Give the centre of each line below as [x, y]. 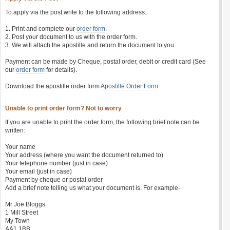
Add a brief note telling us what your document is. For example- [93, 188]
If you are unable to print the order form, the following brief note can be [102, 122]
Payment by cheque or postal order [54, 180]
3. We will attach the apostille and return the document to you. [90, 45]
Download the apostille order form [53, 86]
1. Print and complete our [41, 29]
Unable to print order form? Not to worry [63, 108]
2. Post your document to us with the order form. [71, 37]
